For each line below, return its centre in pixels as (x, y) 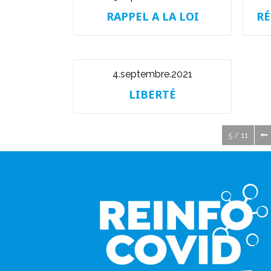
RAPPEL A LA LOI (152, 16)
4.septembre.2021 (152, 74)
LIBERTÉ (152, 94)
